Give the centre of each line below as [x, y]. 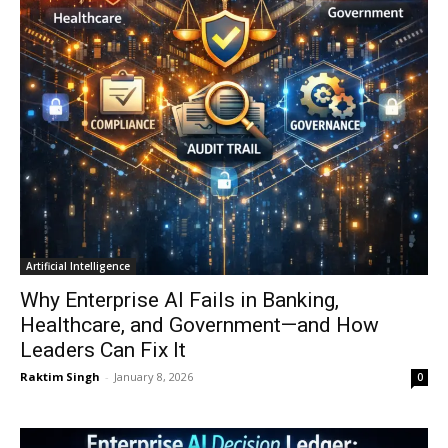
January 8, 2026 [153, 376]
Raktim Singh [60, 376]
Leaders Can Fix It [103, 350]
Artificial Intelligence [78, 266]
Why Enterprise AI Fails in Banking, [179, 300]
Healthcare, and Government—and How [199, 325]
